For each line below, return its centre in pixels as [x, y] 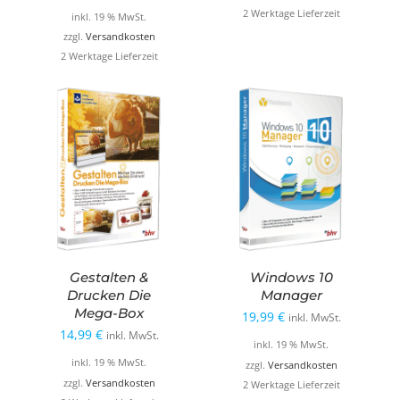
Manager [291, 296]
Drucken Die [109, 296]
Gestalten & [109, 278]
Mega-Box [109, 313]
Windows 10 [291, 278]
